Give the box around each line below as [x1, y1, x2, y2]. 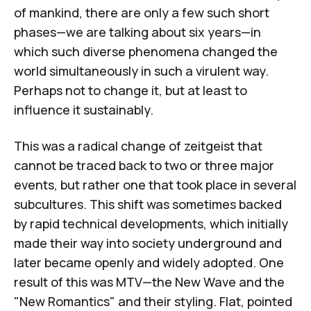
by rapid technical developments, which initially [14, 215, 288, 232]
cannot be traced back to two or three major [14, 156, 274, 174]
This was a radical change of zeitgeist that [14, 137, 262, 154]
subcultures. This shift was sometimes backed [14, 195, 282, 212]
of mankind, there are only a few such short [14, 3, 269, 21]
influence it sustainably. [14, 101, 153, 118]
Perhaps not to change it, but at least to [14, 81, 247, 99]
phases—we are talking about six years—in [14, 23, 261, 40]
